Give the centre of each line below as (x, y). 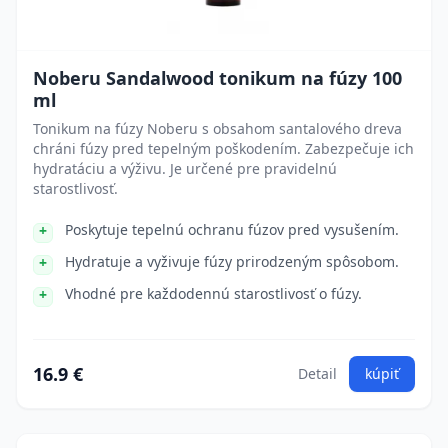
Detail (317, 373)
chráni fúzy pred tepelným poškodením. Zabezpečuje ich (223, 148)
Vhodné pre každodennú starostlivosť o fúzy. (213, 293)
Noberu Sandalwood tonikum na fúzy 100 (217, 78)
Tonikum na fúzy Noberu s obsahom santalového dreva (217, 128)
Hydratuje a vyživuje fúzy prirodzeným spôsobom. (232, 261)
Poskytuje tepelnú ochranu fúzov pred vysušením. (232, 229)
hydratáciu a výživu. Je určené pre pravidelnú (185, 168)
